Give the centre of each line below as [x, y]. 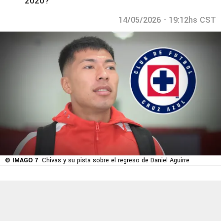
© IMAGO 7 [21, 161]
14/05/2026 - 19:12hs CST [167, 20]
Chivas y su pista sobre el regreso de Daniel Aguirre [116, 161]
